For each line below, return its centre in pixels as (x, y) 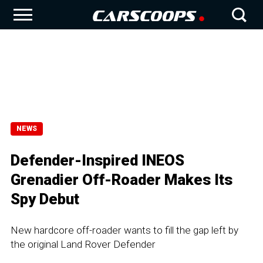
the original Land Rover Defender (83, 244)
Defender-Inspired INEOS (97, 160)
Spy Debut (45, 199)
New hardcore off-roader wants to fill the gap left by (124, 230)
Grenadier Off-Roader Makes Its (122, 180)
